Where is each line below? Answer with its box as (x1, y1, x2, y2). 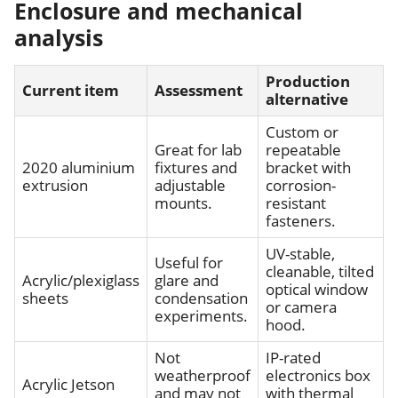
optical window (266, 279, 368, 300)
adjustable (155, 175, 226, 196)
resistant (266, 193, 326, 214)
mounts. (155, 193, 212, 214)
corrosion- (266, 175, 336, 196)
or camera (266, 297, 337, 318)
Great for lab (155, 139, 242, 161)
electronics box (266, 365, 370, 386)
